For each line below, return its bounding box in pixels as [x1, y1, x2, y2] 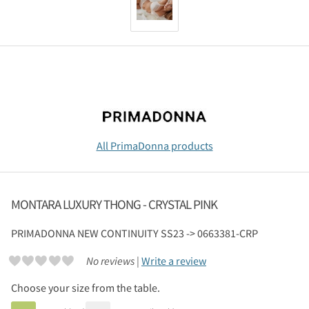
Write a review [141, 254, 206, 268]
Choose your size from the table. [11, 280, 160, 295]
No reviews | [86, 254, 141, 268]
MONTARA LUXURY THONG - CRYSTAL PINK [11, 196, 217, 213]
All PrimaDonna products [96, 139, 213, 153]
